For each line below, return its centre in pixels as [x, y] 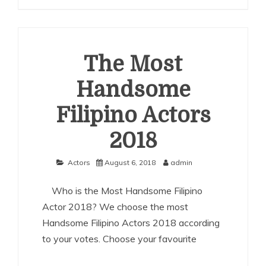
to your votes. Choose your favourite [119, 239]
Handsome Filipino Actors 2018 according [131, 223]
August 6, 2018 [130, 162]
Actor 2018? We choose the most [115, 207]
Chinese [117, 26]
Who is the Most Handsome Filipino [122, 191]
